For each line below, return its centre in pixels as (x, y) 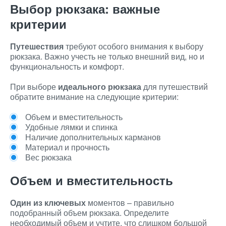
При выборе (34, 87)
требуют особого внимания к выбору (133, 46)
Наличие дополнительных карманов (93, 137)
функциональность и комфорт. (67, 66)
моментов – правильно (130, 203)
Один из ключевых (48, 203)
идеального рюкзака (100, 87)
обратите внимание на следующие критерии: (94, 97)
